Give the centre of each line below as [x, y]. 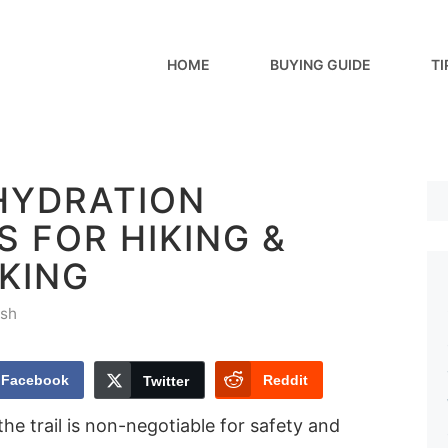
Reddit [285, 379]
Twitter [166, 380]
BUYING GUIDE [320, 64]
